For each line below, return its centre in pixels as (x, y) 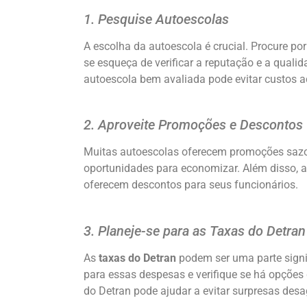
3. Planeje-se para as (147, 231)
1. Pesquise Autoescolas (156, 19)
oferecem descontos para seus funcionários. (191, 185)
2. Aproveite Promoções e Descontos (193, 125)
